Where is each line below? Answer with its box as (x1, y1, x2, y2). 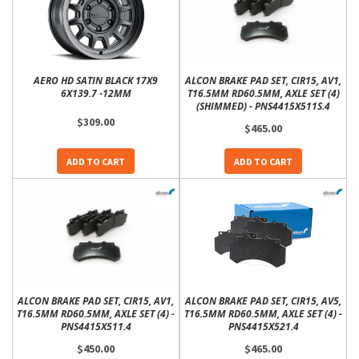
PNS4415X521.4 (228, 320, 299, 333)
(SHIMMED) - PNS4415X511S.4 (196, 99, 330, 113)
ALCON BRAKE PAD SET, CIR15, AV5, (185, 294, 341, 308)
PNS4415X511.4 (60, 320, 131, 333)
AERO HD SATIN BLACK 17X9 (34, 74, 158, 87)
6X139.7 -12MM (60, 87, 131, 100)
